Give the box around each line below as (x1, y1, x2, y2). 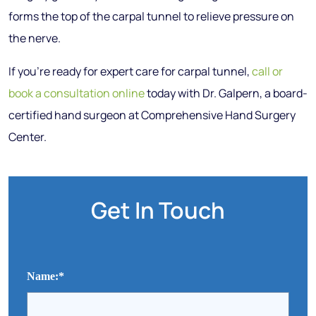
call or (252, 63, 283, 79)
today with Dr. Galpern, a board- (145, 85, 308, 101)
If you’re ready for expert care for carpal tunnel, (8, 63, 252, 79)
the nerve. (8, 30, 61, 46)
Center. (8, 129, 47, 145)
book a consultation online (8, 85, 145, 101)
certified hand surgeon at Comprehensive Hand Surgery (8, 107, 296, 123)
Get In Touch (91, 195, 225, 226)
